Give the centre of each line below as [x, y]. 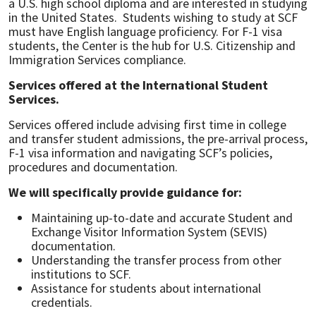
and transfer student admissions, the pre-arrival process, [158, 139]
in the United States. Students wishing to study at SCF [153, 17]
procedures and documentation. [93, 167]
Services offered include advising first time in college [147, 124]
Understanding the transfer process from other [156, 260]
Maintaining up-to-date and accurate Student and [162, 218]
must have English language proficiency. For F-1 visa [145, 31]
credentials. [62, 302]
